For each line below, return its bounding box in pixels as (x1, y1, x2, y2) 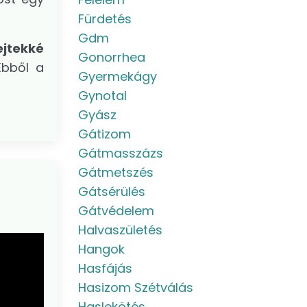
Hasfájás (77, 260, 132, 277)
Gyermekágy (77, 68, 157, 85)
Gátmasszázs (77, 145, 163, 162)
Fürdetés (77, 10, 132, 27)
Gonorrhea (77, 49, 145, 66)
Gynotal (77, 87, 127, 104)
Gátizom (77, 125, 131, 143)
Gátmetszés (77, 164, 153, 181)
